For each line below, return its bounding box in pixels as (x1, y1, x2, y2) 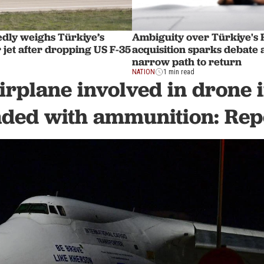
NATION (132, 68, 155, 77)
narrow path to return (132, 55, 242, 69)
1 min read (163, 68, 194, 77)
